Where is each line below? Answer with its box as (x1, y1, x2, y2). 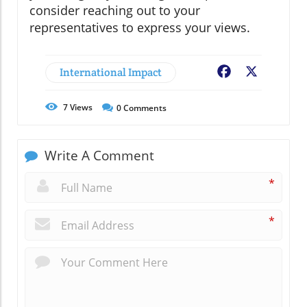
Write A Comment (41, 147, 154, 165)
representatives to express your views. (29, 19, 250, 36)
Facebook (233, 65, 282, 81)
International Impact (60, 65, 162, 80)
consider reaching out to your (29, 2, 200, 19)
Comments (121, 102, 167, 114)
